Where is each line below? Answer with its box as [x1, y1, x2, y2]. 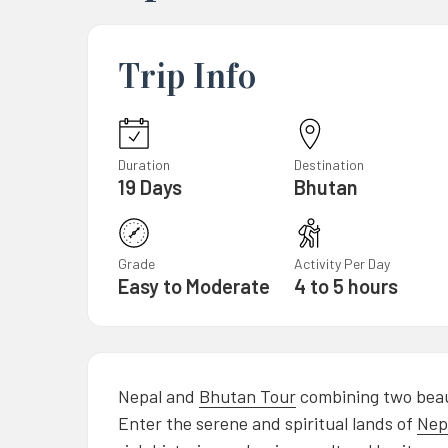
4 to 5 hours [293, 273, 398, 298]
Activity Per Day [293, 254, 390, 272]
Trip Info [118, 53, 256, 98]
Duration [118, 155, 170, 173]
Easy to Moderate [118, 273, 270, 298]
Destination [293, 155, 364, 173]
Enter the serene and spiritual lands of [118, 411, 417, 434]
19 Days [118, 174, 182, 199]
